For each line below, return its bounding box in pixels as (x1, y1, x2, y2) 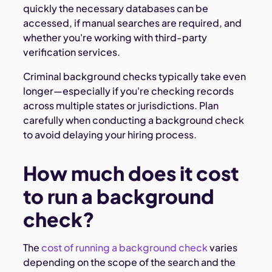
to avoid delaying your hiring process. (23, 128, 197, 141)
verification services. (23, 46, 121, 59)
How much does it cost (23, 161, 239, 186)
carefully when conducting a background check (23, 114, 245, 127)
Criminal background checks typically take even (23, 70, 246, 83)
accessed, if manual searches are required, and (23, 16, 242, 30)
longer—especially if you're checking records (23, 84, 234, 98)
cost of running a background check (41, 241, 208, 254)
